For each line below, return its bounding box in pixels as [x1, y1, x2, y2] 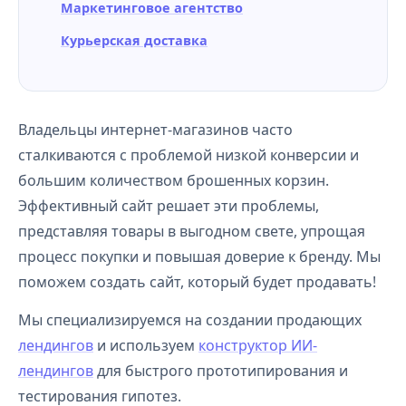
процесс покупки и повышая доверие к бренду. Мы [18, 246, 381, 266]
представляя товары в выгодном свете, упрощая [18, 221, 365, 241]
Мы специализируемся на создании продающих [18, 310, 362, 330]
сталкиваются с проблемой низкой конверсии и [18, 145, 359, 165]
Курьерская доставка [61, 32, 208, 49]
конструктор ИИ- [198, 335, 317, 355]
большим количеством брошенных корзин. [18, 170, 329, 190]
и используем [93, 335, 198, 355]
